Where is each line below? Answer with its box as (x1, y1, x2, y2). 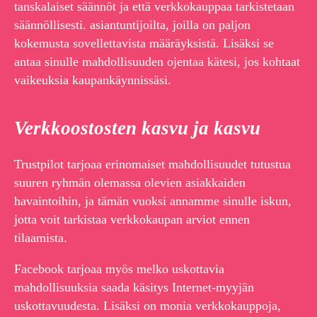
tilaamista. (14, 231, 67, 246)
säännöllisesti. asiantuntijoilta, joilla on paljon (14, 18, 250, 33)
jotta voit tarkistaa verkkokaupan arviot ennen (14, 212, 250, 227)
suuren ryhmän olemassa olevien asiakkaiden (14, 175, 246, 190)
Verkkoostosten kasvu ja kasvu (14, 117, 260, 139)
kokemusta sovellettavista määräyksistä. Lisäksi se (14, 36, 274, 51)
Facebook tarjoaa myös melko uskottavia (14, 262, 224, 277)
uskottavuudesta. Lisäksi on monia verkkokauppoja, (14, 299, 281, 313)
